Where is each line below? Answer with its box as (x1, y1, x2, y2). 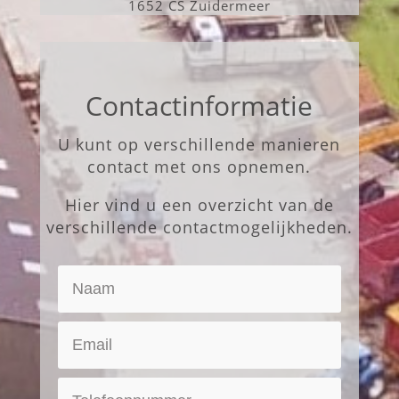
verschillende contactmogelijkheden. (45, 216, 353, 239)
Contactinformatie (85, 87, 313, 125)
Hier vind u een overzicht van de (64, 194, 334, 216)
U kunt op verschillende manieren (58, 134, 341, 156)
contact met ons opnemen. (87, 156, 312, 178)
